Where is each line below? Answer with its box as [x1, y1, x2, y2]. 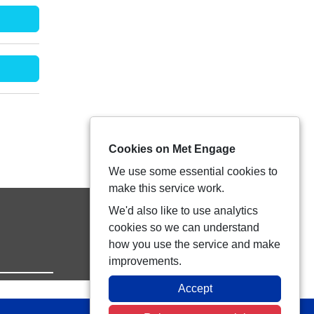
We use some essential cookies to [109, 165, 278, 177]
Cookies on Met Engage [109, 143, 235, 155]
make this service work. [109, 182, 224, 194]
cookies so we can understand [109, 221, 259, 233]
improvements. [109, 255, 182, 267]
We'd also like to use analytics [109, 205, 258, 217]
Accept [177, 282, 212, 294]
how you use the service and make [109, 238, 280, 250]
